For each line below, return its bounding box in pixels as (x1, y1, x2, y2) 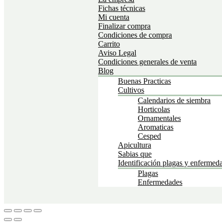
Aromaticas (138, 123, 173, 132)
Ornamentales (138, 114, 181, 123)
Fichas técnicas (98, 4, 145, 13)
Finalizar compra (98, 22, 151, 31)
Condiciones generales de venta (98, 57, 197, 66)
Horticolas (138, 105, 170, 114)
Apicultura (118, 141, 151, 150)
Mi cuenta (98, 13, 129, 22)
